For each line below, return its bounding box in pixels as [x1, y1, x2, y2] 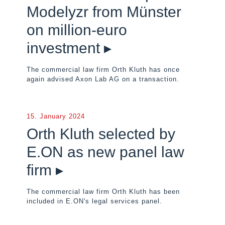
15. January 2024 [27, 113, 85, 120]
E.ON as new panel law [27, 144, 184, 160]
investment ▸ [27, 40, 111, 56]
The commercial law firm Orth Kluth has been [27, 188, 180, 195]
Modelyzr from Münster [27, 4, 181, 20]
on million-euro [27, 22, 127, 38]
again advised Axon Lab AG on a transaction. [27, 75, 179, 83]
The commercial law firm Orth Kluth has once [27, 66, 180, 73]
